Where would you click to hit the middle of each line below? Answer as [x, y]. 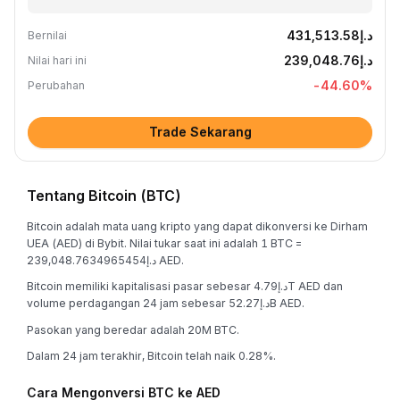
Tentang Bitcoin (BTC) [104, 196]
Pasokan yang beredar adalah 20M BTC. [133, 329]
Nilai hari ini [57, 60]
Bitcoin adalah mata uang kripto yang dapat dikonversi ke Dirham [197, 226]
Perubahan [56, 85]
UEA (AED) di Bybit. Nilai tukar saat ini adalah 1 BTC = [164, 243]
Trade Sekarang [200, 132]
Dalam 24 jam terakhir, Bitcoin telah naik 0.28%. [151, 356]
